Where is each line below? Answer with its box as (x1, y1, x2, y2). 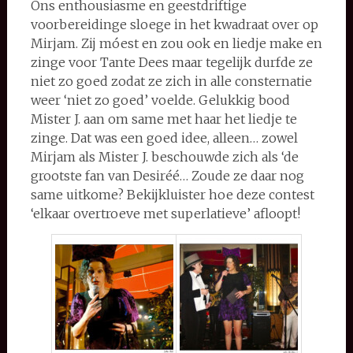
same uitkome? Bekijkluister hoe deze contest (30, 186, 314, 203)
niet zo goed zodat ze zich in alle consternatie (30, 72, 312, 89)
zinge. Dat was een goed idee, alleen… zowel (30, 129, 298, 146)
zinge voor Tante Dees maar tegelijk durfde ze (30, 54, 313, 70)
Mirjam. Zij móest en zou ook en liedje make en (30, 35, 322, 51)
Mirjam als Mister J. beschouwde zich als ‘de (30, 148, 299, 165)
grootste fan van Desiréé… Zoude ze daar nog (30, 167, 304, 184)
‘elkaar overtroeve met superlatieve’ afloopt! (30, 205, 300, 221)
